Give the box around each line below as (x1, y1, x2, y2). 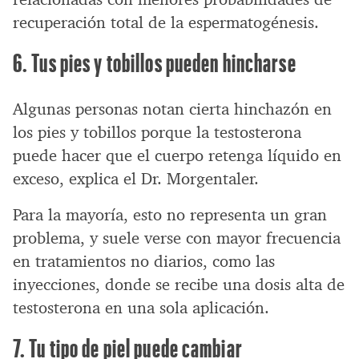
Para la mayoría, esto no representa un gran (13, 204, 327, 226)
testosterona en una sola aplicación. (13, 297, 269, 319)
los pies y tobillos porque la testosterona (13, 122, 301, 143)
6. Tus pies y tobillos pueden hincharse (13, 47, 296, 78)
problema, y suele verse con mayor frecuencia (13, 228, 341, 249)
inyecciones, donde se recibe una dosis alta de (13, 274, 345, 296)
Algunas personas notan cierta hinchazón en (13, 99, 332, 120)
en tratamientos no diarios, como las (13, 251, 275, 272)
